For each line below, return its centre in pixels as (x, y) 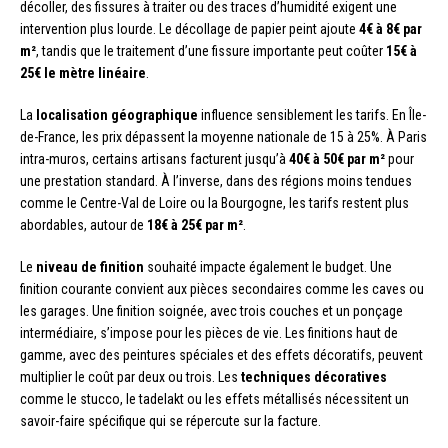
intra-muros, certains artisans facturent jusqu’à (154, 158)
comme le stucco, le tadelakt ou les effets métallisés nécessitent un (214, 398)
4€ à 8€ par (390, 28)
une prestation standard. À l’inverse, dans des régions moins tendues (216, 180)
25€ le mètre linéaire (83, 72)
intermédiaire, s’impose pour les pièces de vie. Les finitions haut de (209, 332)
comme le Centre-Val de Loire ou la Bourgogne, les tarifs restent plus (214, 202)
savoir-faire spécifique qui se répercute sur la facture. (170, 420)
